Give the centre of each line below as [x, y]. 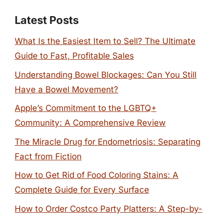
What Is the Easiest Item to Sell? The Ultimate [105, 41]
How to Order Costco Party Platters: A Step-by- [109, 208]
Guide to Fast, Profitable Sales [74, 56]
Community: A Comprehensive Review [90, 123]
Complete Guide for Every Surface [82, 190]
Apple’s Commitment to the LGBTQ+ [86, 108]
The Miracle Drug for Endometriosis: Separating [108, 142]
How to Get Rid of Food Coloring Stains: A [97, 175]
